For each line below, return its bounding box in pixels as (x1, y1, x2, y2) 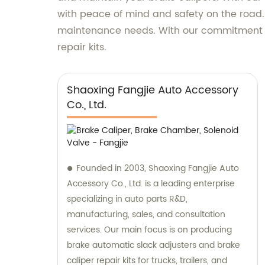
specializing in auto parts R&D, (67, 192, 188, 206)
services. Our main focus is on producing (67, 222, 232, 237)
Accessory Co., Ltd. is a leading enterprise (67, 176, 235, 190)
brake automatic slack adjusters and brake (67, 238, 240, 252)
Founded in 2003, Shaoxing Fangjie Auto (76, 161, 239, 175)
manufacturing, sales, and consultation (67, 207, 225, 221)
